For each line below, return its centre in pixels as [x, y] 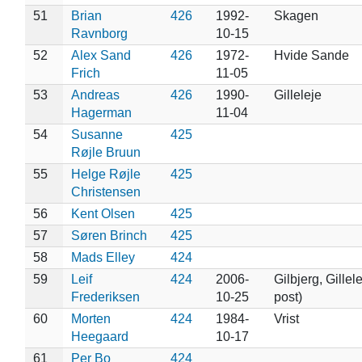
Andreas [95, 95]
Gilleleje [297, 95]
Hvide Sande [311, 55]
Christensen [105, 192]
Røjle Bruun [105, 152]
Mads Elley [103, 257]
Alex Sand [101, 55]
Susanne [97, 134]
